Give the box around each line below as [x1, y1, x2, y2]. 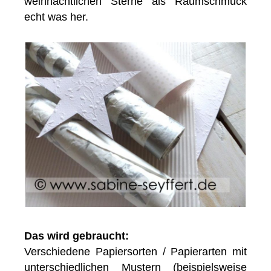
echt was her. [24, 11, 89, 24]
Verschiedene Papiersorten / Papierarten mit [24, 246, 247, 258]
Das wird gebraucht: [24, 230, 129, 243]
